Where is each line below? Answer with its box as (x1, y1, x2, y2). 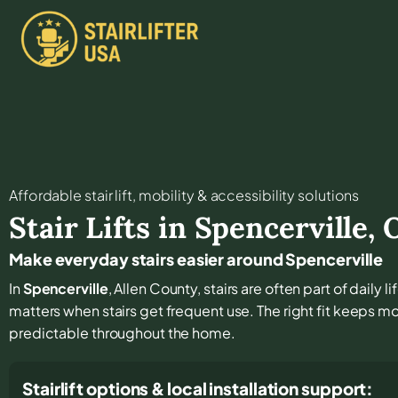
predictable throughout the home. (9, 322, 235, 342)
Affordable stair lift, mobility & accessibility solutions (9, 185, 360, 204)
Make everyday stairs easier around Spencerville (9, 248, 384, 269)
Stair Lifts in (9, 208, 195, 246)
